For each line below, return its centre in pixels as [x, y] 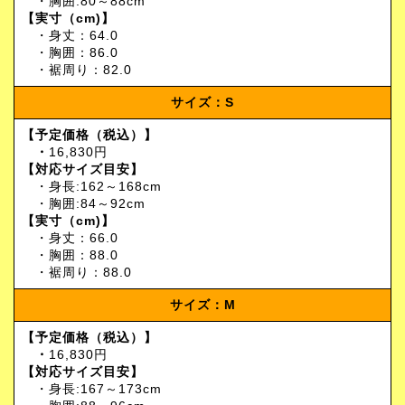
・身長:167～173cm [92, 389]
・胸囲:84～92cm [84, 204]
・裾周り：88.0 [77, 273]
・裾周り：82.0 [77, 70]
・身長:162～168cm [92, 187]
